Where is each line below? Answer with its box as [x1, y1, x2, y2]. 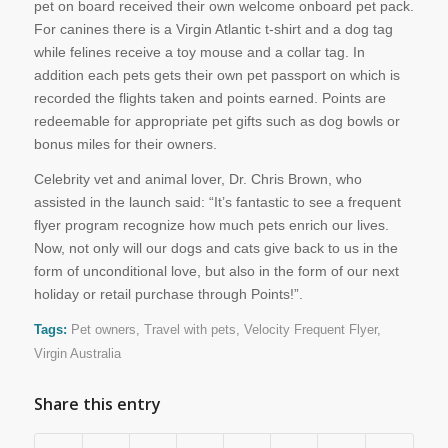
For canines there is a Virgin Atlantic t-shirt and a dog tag [33, 20, 393, 37]
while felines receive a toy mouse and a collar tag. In [33, 43, 365, 60]
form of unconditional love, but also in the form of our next [33, 262, 399, 279]
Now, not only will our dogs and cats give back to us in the [33, 239, 398, 256]
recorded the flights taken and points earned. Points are [33, 89, 386, 106]
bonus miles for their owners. [33, 135, 217, 152]
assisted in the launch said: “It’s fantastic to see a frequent [33, 193, 401, 210]
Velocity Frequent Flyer [243, 322, 377, 337]
